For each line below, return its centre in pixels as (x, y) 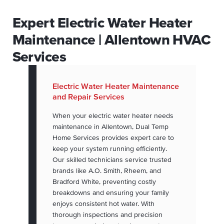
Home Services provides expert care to (113, 138)
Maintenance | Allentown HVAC (111, 40)
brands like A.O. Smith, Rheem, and (106, 171)
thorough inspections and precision (107, 215)
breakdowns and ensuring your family (110, 193)
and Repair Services (88, 97)
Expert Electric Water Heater (102, 23)
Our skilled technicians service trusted (112, 160)
